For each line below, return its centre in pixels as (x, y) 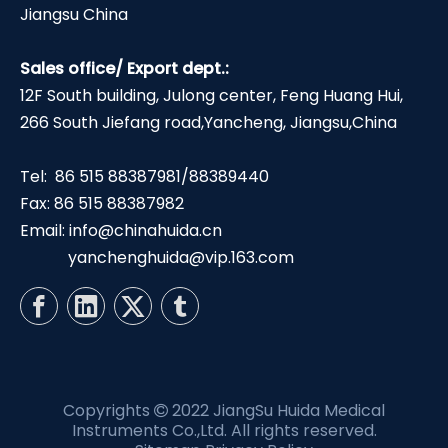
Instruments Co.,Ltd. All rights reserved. (224, 431)
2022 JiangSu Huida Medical (276, 411)
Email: (42, 231)
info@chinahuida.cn (145, 231)
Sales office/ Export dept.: (124, 69)
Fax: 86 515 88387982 (102, 204)
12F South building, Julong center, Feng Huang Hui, (211, 96)
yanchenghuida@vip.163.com (181, 258)
